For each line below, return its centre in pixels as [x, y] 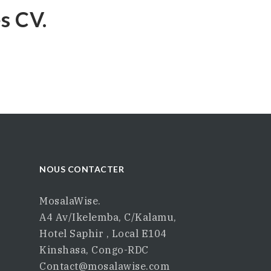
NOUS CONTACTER [82, 169]
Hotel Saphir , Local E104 [103, 233]
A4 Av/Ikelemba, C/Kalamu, [108, 217]
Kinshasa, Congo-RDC [94, 250]
